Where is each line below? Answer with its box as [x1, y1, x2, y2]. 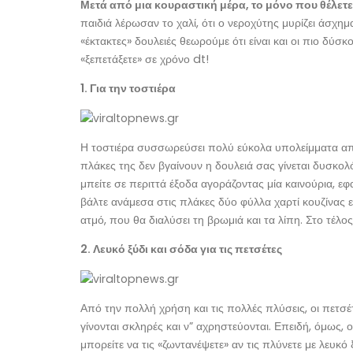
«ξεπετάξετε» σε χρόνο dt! [80, 51, 209, 68]
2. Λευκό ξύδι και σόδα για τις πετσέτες [80, 241, 282, 257]
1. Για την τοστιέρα [80, 80, 176, 97]
